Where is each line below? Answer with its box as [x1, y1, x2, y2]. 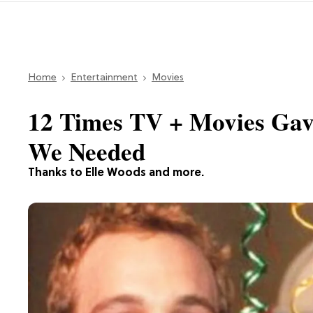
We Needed [28, 133, 145, 169]
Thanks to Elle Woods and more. [28, 166, 204, 180]
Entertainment [71, 72, 138, 83]
